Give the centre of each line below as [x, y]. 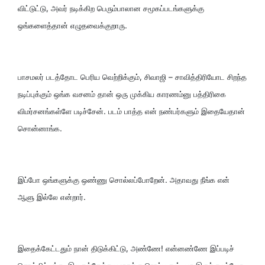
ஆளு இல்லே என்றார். [52, 197]
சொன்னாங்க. [40, 128]
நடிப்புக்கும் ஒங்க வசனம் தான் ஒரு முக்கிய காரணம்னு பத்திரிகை [122, 94]
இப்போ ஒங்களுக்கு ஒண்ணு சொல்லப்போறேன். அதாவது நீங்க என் [124, 180]
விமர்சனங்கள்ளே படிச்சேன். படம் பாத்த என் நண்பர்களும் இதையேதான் [131, 111]
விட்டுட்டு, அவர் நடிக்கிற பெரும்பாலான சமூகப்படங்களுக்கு [111, 8]
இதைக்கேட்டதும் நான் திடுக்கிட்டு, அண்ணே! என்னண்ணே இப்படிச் [126, 248]
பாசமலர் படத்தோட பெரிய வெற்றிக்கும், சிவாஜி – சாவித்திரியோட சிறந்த [132, 77]
